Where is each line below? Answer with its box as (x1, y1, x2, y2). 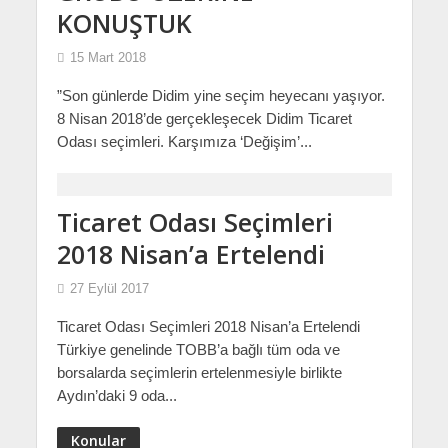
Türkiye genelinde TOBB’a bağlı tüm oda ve (56, 340, 340, 358)
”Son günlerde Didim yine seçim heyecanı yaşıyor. (56, 86, 385, 104)
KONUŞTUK (56, 5, 192, 40)
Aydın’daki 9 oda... (56, 386, 177, 404)
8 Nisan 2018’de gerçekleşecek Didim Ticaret (56, 109, 352, 127)
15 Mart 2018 (69, 50, 146, 65)
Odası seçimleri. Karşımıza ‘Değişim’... (56, 132, 312, 150)
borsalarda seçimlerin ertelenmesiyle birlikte (56, 363, 342, 381)
